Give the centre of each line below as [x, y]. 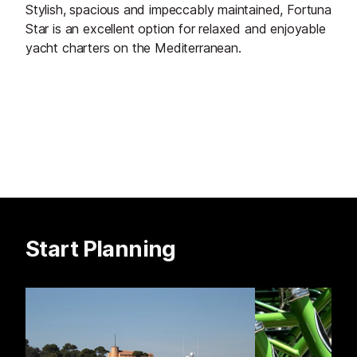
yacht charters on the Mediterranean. [133, 48]
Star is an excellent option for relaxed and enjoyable [176, 29]
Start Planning [101, 249]
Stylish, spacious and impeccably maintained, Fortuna [178, 10]
